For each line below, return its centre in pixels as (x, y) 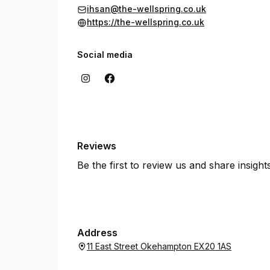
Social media (105, 55)
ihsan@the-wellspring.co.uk (146, 9)
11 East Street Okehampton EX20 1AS (159, 246)
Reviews (97, 146)
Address (97, 233)
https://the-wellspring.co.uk (146, 22)
